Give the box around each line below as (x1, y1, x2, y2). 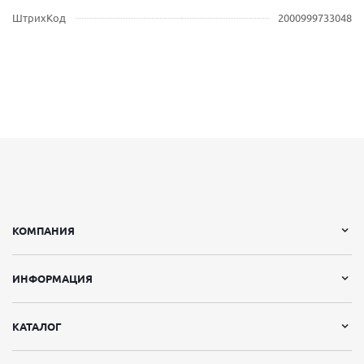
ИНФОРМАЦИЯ (12, 273, 93, 284)
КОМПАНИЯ (12, 225, 75, 236)
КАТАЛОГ (12, 321, 62, 332)
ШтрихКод (12, 12, 66, 24)
